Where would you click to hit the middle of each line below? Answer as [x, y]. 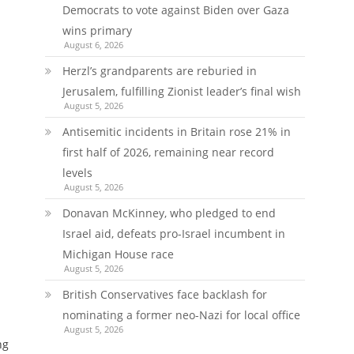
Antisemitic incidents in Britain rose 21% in [176, 132]
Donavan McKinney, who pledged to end [169, 213]
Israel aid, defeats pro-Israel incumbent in [173, 233]
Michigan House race [118, 254]
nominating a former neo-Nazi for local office [181, 315]
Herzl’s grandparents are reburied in [159, 71]
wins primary [97, 30]
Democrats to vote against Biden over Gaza [175, 10]
